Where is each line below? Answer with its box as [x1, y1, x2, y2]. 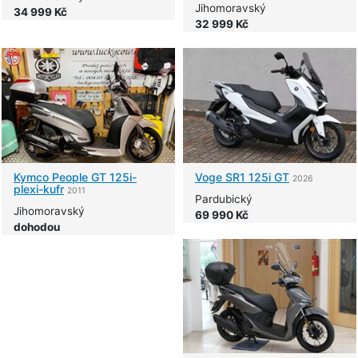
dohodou [14, 220, 60, 233]
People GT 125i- [49, 169, 137, 184]
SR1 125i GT [222, 169, 289, 184]
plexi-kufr [14, 181, 64, 196]
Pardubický [195, 192, 253, 205]
